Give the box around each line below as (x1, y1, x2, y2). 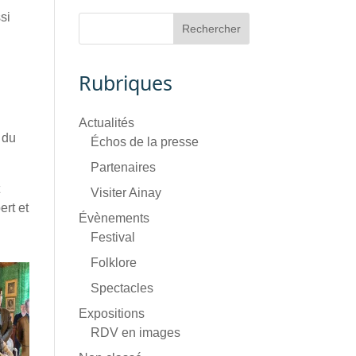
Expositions (78, 307, 145, 320)
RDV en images (90, 326, 180, 339)
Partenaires (90, 161, 156, 174)
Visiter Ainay (90, 186, 161, 199)
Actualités (78, 116, 134, 130)
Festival (90, 230, 135, 244)
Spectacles (90, 281, 153, 295)
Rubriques (78, 69, 172, 96)
